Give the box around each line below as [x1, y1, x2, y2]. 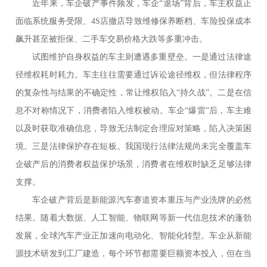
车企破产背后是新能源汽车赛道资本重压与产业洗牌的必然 [32, 195, 252, 205]
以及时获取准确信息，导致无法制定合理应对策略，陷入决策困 [15, 124, 252, 133]
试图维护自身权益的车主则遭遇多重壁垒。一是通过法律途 [32, 52, 252, 62]
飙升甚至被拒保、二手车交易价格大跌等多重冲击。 [15, 35, 208, 44]
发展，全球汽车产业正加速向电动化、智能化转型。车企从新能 [15, 231, 252, 241]
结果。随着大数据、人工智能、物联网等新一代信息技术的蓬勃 [15, 213, 252, 223]
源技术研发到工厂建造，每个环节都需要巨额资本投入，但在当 [15, 249, 252, 259]
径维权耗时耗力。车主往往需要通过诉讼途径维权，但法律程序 [15, 70, 252, 80]
